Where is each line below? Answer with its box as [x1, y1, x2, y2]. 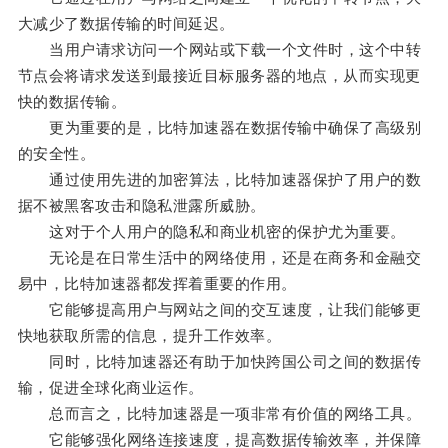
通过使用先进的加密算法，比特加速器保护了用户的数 [17, 171, 422, 189]
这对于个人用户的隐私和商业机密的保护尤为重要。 [17, 223, 406, 241]
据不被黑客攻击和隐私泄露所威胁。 [17, 197, 266, 215]
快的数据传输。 [17, 93, 127, 111]
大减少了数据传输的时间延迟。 [17, 15, 235, 33]
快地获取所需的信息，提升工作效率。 [17, 327, 282, 345]
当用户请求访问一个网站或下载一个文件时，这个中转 [17, 41, 422, 59]
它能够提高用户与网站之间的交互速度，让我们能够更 [17, 301, 422, 319]
